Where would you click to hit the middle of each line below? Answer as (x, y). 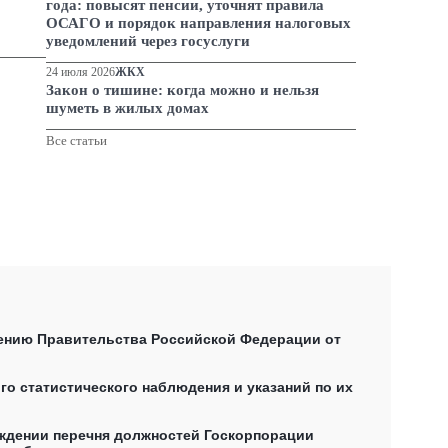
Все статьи (76, 141)
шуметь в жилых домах (127, 108)
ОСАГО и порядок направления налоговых (198, 23)
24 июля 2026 (80, 72)
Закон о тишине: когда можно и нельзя (182, 90)
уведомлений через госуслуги (147, 41)
